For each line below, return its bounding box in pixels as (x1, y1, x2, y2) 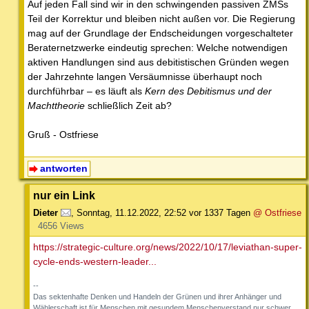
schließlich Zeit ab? (85, 99, 172, 111)
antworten (39, 162, 88, 174)
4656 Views (37, 221, 84, 232)
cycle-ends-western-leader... (33, 256, 157, 268)
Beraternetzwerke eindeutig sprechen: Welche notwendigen (28, 41, 288, 53)
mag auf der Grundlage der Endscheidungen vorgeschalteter (28, 27, 293, 39)
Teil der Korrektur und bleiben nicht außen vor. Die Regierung (28, 12, 295, 24)
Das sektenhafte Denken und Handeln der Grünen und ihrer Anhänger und (33, 292, 281, 301)
